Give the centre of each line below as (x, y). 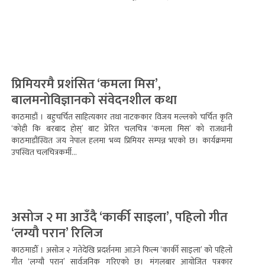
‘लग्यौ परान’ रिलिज (57, 233)
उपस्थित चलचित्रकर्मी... (44, 152)
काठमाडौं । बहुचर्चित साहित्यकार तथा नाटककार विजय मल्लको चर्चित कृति (122, 117)
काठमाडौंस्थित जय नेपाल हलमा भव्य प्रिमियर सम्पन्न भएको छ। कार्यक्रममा (122, 140)
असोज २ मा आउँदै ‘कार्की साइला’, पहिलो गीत (119, 217)
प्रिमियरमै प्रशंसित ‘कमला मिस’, (86, 84)
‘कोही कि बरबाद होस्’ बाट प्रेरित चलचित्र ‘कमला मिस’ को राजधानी (122, 129)
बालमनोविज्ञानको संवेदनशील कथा (94, 100)
